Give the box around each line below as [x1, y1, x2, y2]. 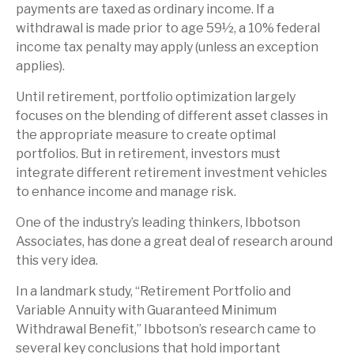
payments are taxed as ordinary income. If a [16, 2, 274, 17]
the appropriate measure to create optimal [16, 127, 276, 142]
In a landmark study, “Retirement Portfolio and [16, 284, 291, 299]
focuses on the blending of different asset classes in [16, 108, 328, 123]
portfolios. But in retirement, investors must [16, 146, 281, 161]
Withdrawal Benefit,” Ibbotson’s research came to [16, 322, 316, 337]
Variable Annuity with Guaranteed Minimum [16, 303, 277, 318]
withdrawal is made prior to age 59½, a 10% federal [16, 21, 320, 36]
